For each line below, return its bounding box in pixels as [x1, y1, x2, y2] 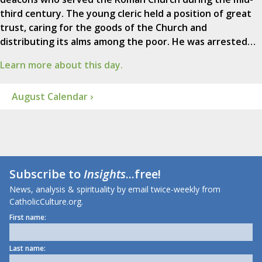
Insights [84, 166, 126, 182]
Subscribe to [9, 166, 84, 182]
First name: [9, 212, 46, 223]
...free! [126, 166, 161, 182]
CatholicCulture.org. [9, 196, 83, 208]
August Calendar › [12, 90, 93, 104]
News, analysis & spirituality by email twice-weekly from [9, 184, 220, 195]
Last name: [9, 243, 46, 254]
